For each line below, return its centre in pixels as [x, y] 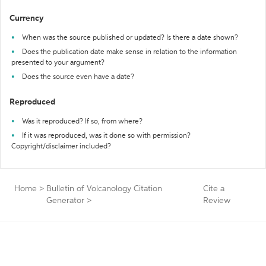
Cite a [214, 189]
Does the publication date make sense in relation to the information [129, 52]
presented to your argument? [58, 63]
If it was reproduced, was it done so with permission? [106, 136]
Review [217, 201]
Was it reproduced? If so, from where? [82, 122]
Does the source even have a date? [78, 77]
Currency [27, 18]
